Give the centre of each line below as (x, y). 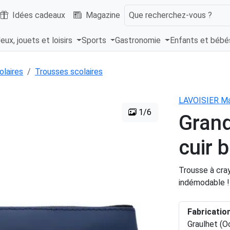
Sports (95, 41)
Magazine (103, 15)
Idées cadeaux (39, 15)
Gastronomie (139, 41)
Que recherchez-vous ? (170, 15)
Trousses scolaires (69, 72)
